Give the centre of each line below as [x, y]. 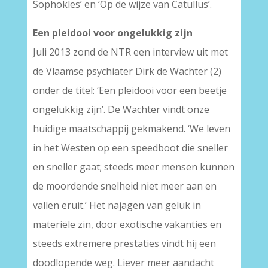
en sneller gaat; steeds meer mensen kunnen [133, 167]
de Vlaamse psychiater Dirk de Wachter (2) [127, 71]
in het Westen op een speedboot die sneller [130, 148]
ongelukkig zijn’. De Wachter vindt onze [121, 109]
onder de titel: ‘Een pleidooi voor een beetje [130, 90]
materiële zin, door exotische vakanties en [127, 224]
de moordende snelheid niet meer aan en [124, 186]
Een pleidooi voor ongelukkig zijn [112, 33]
